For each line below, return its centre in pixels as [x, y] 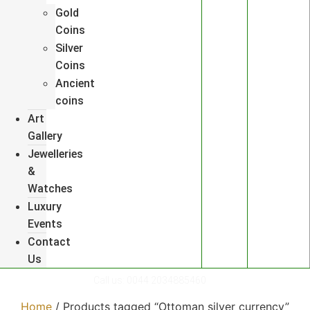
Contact [49, 242]
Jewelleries [55, 154]
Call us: [109, 281]
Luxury [45, 207]
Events [45, 224]
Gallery [45, 136]
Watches [50, 189]
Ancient [75, 84]
